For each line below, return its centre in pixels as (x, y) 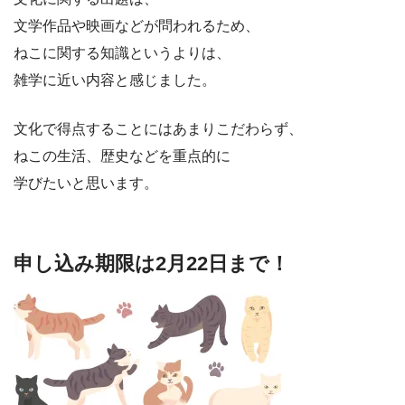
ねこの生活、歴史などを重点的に (122, 155)
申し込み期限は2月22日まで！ (151, 263)
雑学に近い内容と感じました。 (115, 80)
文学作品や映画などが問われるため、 (137, 25)
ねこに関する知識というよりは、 (122, 52)
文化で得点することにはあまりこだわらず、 (158, 128)
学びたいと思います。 (86, 183)
